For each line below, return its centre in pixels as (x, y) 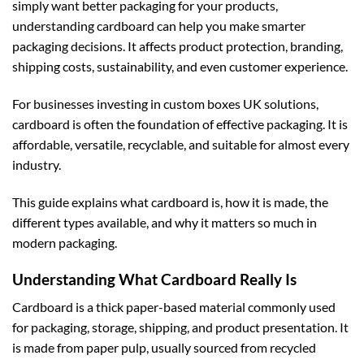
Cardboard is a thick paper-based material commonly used (174, 307)
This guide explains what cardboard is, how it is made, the (170, 201)
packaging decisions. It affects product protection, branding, (178, 46)
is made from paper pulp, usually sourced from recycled (164, 348)
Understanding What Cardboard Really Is (154, 279)
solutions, (290, 104)
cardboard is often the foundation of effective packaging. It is (180, 124)
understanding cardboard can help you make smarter (159, 26)
